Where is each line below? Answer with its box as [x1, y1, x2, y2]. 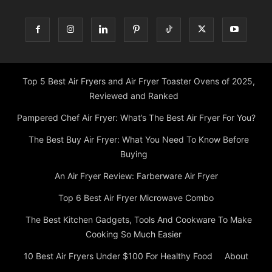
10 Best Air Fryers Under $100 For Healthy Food [24, 251, 212, 262]
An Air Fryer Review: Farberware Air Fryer [54, 171, 218, 182]
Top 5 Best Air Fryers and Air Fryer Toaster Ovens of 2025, [22, 76, 255, 87]
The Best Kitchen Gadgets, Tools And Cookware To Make [25, 214, 252, 225]
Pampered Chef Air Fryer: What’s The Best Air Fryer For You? [16, 112, 256, 123]
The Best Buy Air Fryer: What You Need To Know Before [28, 134, 249, 145]
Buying [120, 149, 148, 160]
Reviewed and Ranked [89, 90, 178, 101]
